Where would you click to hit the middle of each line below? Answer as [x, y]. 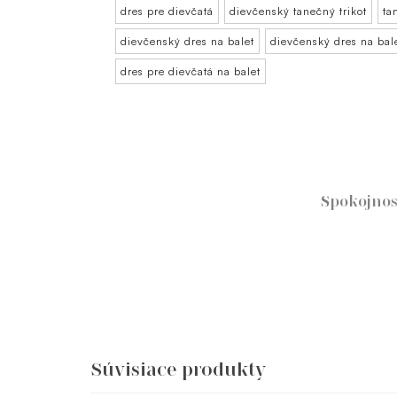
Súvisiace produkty [178, 370]
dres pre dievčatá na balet [191, 72]
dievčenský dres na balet [187, 42]
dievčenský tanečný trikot [298, 12]
